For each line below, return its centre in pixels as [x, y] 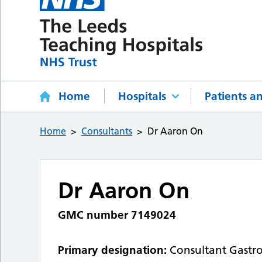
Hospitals [142, 96]
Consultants [107, 131]
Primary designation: [113, 250]
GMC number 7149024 [117, 215]
